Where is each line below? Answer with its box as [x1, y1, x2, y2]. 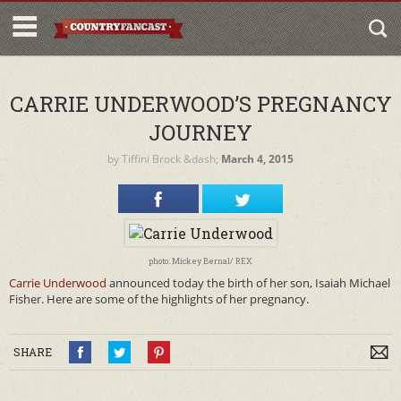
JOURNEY [149, 118, 252, 147]
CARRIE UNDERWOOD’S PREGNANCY [9, 90, 392, 118]
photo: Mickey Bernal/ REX [149, 256, 252, 266]
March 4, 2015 [221, 151, 294, 166]
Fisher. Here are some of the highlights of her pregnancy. [9, 291, 309, 307]
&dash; [181, 151, 221, 166]
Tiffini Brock [122, 151, 181, 166]
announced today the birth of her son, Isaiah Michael [107, 275, 390, 291]
